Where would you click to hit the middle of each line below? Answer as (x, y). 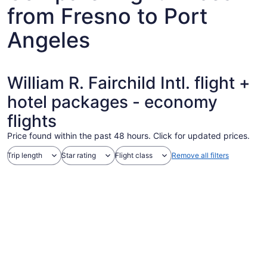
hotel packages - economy (112, 102)
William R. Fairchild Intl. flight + (129, 83)
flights (32, 121)
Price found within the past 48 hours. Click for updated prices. (128, 136)
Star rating (79, 155)
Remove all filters (200, 155)
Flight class (134, 155)
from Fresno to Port (107, 16)
